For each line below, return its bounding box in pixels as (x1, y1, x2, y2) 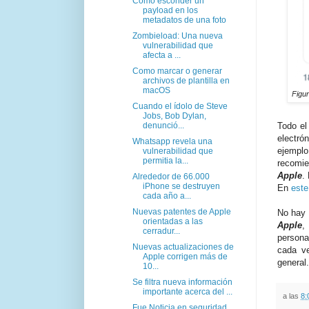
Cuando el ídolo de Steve (132, 101, 228, 111)
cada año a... (142, 190, 191, 201)
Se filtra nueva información (132, 277, 232, 287)
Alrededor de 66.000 (132, 171, 210, 181)
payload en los (142, 5, 198, 15)
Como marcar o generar (132, 66, 222, 76)
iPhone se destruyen (142, 181, 220, 191)
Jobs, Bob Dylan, (142, 110, 206, 121)
